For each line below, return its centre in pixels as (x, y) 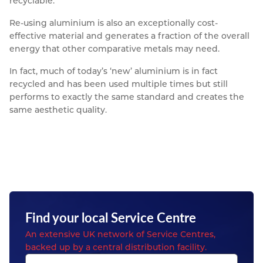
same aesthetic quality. (58, 110)
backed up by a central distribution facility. (116, 247)
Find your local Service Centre (110, 217)
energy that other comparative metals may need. (114, 49)
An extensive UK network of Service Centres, (120, 234)
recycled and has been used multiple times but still (119, 84)
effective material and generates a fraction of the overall (129, 36)
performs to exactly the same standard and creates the (127, 97)
